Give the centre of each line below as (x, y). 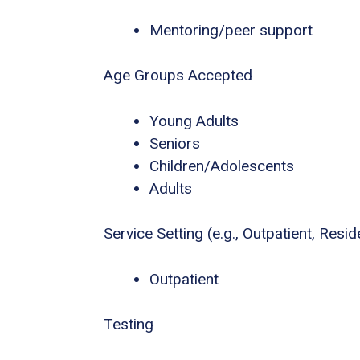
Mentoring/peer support (231, 30)
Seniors (175, 143)
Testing (129, 325)
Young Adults (194, 121)
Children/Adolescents (222, 166)
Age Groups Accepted (178, 76)
